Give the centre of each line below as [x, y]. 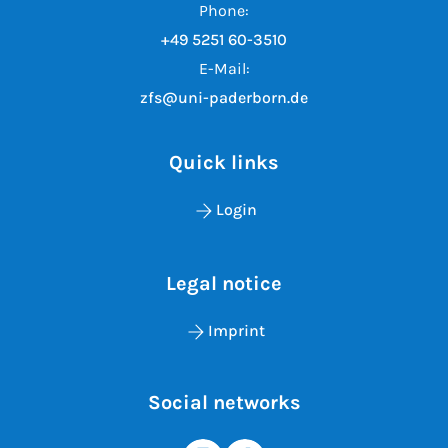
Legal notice [224, 283]
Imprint [236, 330]
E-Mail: [224, 68]
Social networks [224, 402]
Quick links [224, 162]
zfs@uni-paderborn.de [224, 97]
